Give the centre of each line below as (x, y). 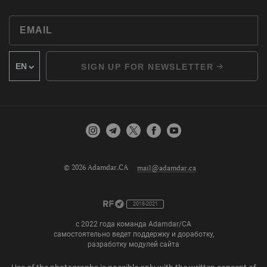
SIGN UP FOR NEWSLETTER (149, 67)
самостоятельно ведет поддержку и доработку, (133, 235)
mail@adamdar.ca (167, 167)
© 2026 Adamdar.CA (96, 167)
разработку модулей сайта (133, 245)
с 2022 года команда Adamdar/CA (133, 224)
